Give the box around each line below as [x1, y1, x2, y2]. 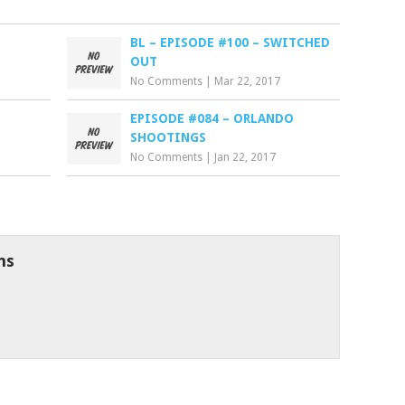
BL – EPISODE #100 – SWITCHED [130, 34, 331, 50]
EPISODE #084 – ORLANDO [130, 110, 295, 126]
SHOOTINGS [130, 129, 207, 145]
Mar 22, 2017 [214, 74, 281, 88]
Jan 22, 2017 [214, 150, 277, 164]
